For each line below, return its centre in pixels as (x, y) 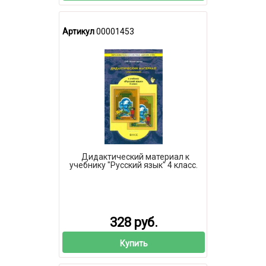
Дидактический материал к (135, 157)
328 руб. (134, 222)
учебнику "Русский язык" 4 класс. (134, 165)
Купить (134, 243)
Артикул (78, 31)
